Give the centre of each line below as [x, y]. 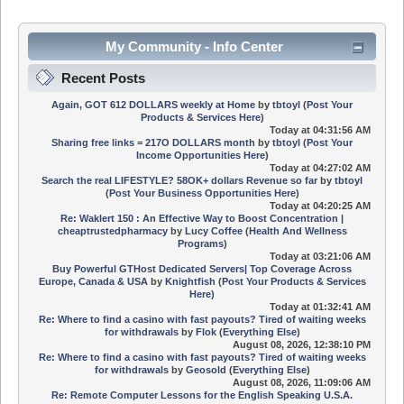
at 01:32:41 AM [335, 306]
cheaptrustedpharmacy [112, 230]
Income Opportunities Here [200, 155]
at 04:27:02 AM [335, 167]
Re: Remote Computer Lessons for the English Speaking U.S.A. [202, 395]
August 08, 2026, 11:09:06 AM [302, 382]
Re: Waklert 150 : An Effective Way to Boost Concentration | [202, 218]
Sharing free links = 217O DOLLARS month [153, 142]
